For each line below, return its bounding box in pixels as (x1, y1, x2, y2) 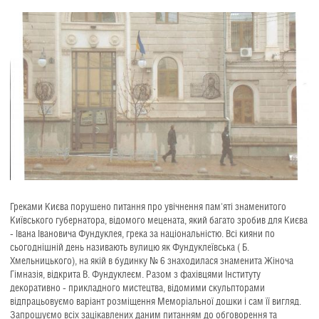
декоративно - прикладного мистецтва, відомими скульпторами (10, 282, 265, 294)
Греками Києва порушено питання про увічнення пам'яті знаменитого (10, 201, 286, 213)
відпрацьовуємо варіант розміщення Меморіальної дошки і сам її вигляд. (10, 296, 301, 308)
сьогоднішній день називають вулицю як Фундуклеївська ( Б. (10, 241, 249, 253)
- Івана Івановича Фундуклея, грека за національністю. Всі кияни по (10, 228, 275, 240)
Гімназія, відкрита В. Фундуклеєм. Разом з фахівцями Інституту (10, 268, 261, 281)
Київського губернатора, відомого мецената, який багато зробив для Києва (10, 214, 308, 226)
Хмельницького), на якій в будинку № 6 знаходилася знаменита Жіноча (10, 255, 293, 267)
